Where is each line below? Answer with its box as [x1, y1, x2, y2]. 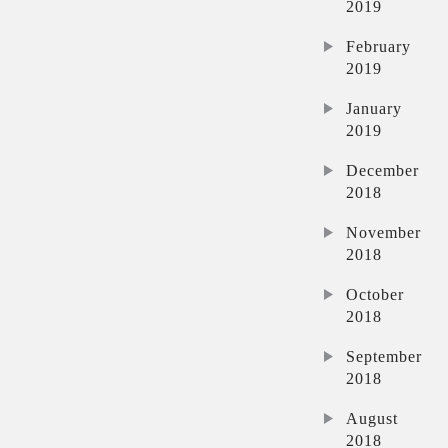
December [346, 161, 420, 179]
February [346, 37, 412, 55]
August [346, 409, 399, 427]
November [346, 223, 422, 241]
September [346, 347, 423, 365]
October [346, 285, 405, 303]
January [346, 99, 403, 117]
